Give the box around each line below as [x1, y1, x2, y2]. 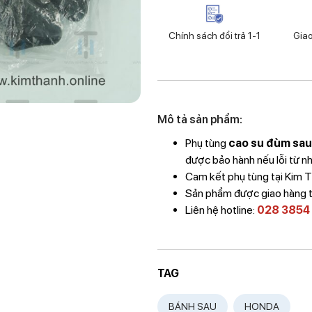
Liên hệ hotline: [185, 203, 258, 217]
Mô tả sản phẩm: [157, 113, 243, 126]
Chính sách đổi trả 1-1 [168, 30, 260, 41]
